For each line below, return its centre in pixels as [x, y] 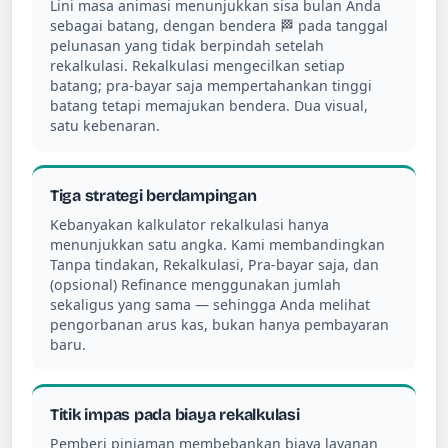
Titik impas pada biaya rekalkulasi [174, 415]
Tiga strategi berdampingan [153, 196]
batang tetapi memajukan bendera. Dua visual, [208, 105]
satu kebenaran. [104, 125]
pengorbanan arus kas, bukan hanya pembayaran [219, 324]
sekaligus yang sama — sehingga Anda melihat [209, 304]
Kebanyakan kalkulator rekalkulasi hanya [189, 224]
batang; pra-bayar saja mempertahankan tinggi [210, 85]
